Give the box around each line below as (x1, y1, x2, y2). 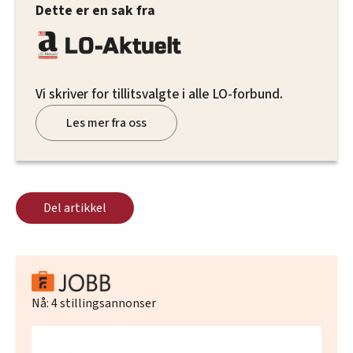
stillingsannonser (58, 294, 156, 312)
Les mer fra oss (66, 114, 147, 132)
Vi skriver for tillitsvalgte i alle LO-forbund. (35, 84, 283, 105)
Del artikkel (43, 199, 106, 217)
